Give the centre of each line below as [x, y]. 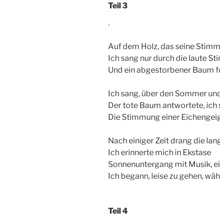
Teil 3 [118, 6]
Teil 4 [118, 211]
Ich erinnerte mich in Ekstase [160, 153]
